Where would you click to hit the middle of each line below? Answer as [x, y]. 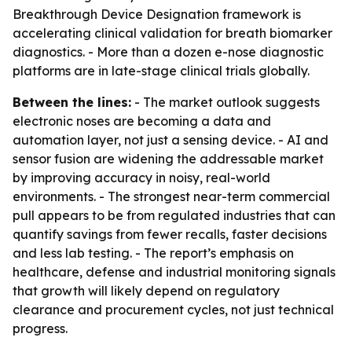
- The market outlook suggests [225, 102]
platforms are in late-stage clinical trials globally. [161, 71]
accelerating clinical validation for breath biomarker [172, 33]
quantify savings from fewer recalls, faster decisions [170, 234]
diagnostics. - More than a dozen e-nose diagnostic [168, 52]
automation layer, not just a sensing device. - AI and [170, 140]
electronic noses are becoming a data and [142, 121]
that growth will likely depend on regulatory [146, 291]
